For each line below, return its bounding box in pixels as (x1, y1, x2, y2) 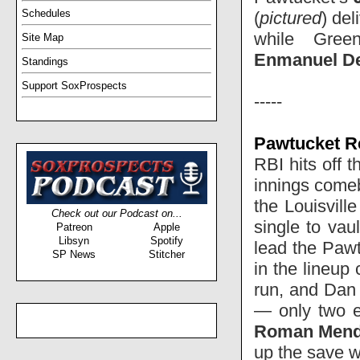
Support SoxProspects (22, 79, 127, 92)
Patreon (55, 220, 92, 233)
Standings (22, 55, 68, 67)
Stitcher (148, 247, 185, 260)
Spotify (149, 234, 183, 247)
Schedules (22, 6, 71, 19)
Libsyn (59, 234, 89, 247)
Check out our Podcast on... (51, 207, 182, 219)
